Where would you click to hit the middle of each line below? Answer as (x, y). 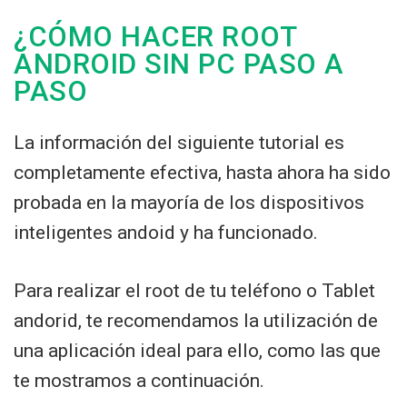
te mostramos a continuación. (139, 380)
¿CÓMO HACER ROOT (155, 36)
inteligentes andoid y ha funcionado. (166, 232)
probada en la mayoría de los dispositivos (189, 202)
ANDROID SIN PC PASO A (179, 64)
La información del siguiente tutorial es (179, 142)
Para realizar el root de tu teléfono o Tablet (194, 290)
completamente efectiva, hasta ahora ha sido (202, 172)
